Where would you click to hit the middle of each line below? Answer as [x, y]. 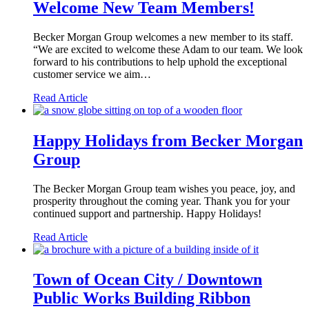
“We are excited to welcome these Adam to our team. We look [168, 50]
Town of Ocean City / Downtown [148, 279]
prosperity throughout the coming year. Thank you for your [161, 201]
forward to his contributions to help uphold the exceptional [160, 62]
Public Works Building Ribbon [142, 298]
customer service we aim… [92, 74]
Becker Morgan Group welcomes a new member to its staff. [163, 37]
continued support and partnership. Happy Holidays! [147, 213]
